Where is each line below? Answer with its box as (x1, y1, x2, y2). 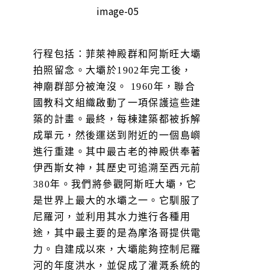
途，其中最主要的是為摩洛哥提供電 (33, 226, 201, 239)
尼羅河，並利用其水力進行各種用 (33, 210, 190, 223)
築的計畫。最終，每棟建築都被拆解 (33, 112, 201, 125)
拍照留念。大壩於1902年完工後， (33, 63, 192, 77)
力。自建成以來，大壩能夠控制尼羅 (33, 242, 201, 256)
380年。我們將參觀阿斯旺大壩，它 (33, 177, 197, 190)
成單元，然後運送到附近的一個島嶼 (33, 128, 201, 142)
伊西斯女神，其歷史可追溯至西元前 (33, 161, 201, 174)
